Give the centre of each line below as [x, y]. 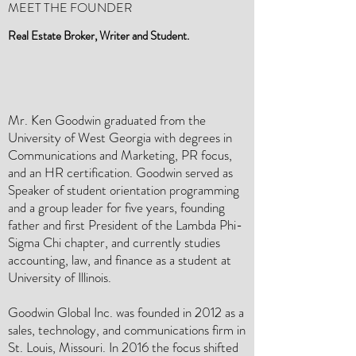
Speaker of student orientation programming [124, 190]
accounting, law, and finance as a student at [120, 260]
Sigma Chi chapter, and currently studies [114, 242]
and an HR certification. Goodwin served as [120, 172]
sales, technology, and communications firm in [127, 330]
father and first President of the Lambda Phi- [125, 225]
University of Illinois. [60, 277]
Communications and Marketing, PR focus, [120, 155]
